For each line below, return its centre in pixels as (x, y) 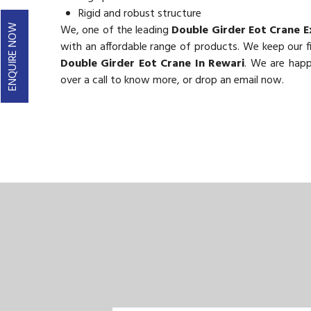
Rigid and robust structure (140, 14)
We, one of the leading (116, 31)
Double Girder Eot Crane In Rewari (153, 64)
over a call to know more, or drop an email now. (172, 81)
